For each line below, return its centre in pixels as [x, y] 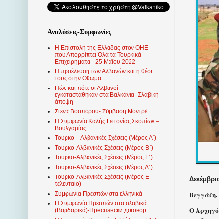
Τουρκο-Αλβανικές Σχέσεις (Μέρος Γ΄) [104, 158]
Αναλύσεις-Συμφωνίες [79, 32]
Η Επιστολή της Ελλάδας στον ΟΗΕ [101, 48]
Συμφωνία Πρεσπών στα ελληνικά [99, 194]
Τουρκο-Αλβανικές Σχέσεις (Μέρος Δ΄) [104, 167]
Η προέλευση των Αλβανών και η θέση [104, 72]
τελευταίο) [68, 184]
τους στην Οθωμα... [80, 78]
